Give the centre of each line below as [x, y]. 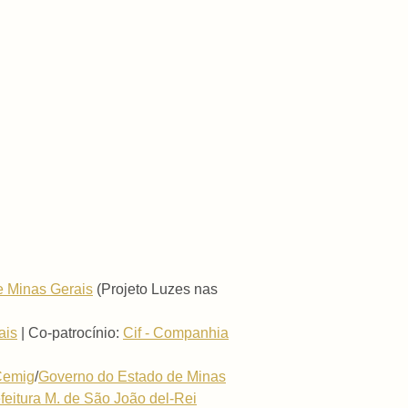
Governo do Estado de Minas [132, 376]
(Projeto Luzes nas [155, 289]
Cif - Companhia [176, 332]
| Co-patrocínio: [70, 332]
